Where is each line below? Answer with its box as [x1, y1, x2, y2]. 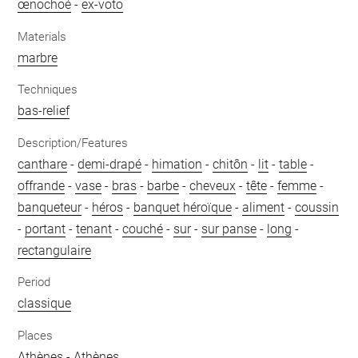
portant [25, 221, 66, 237]
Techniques [18, 82, 78, 97]
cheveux [189, 177, 237, 193]
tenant [76, 221, 113, 237]
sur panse [201, 221, 257, 237]
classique [18, 296, 72, 311]
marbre [18, 50, 58, 66]
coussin [295, 199, 340, 215]
